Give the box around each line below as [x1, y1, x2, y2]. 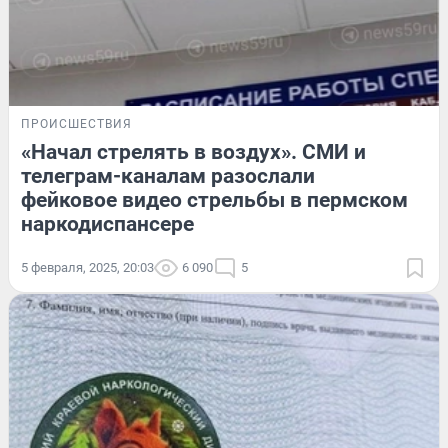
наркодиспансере [21, 211, 194, 236]
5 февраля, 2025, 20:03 [21, 259, 154, 275]
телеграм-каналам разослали [21, 163, 315, 188]
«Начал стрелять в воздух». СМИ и [21, 139, 366, 164]
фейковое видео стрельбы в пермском [21, 187, 408, 212]
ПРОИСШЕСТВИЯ [21, 116, 132, 131]
